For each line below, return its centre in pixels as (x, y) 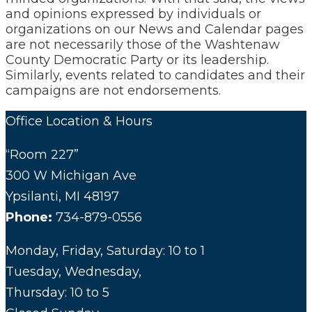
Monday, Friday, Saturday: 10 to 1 (105, 251)
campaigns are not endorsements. (113, 91)
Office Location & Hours (79, 122)
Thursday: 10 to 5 (57, 293)
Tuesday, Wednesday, (73, 272)
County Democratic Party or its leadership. (137, 60)
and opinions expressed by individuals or (133, 14)
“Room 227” (42, 155)
